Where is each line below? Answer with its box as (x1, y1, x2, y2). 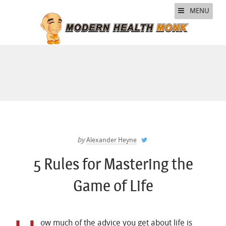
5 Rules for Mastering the (33, 155, 193, 174)
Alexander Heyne (86, 136, 137, 144)
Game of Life (73, 177, 153, 195)
